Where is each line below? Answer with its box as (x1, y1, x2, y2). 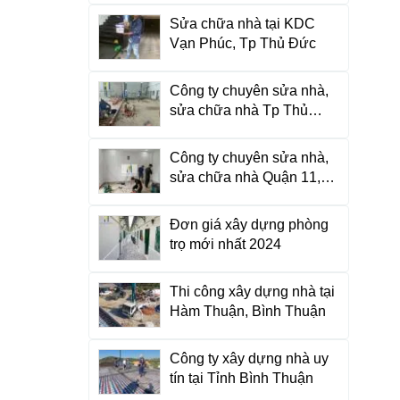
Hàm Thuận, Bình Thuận (169, 304, 326, 319)
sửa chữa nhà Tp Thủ (169, 103, 308, 118)
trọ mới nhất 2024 (169, 237, 281, 252)
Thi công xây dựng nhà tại (169, 284, 335, 299)
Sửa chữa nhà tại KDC (169, 16, 315, 31)
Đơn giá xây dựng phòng (169, 217, 329, 232)
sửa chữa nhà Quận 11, (169, 170, 321, 185)
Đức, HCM (169, 122, 237, 137)
